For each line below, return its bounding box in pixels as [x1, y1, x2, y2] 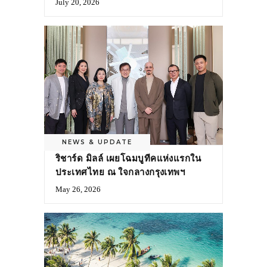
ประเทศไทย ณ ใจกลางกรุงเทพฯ [55, 167, 185, 178]
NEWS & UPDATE [62, 138, 132, 147]
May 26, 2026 [55, 185, 101, 194]
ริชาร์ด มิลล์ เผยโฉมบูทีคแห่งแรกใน [55, 153, 201, 164]
